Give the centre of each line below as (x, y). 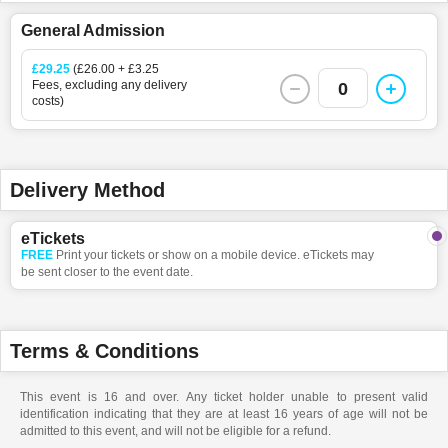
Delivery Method (87, 189)
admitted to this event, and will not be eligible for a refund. (175, 430)
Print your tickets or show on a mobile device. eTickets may (215, 254)
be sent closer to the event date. (107, 271)
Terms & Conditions (104, 350)
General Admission (93, 30)
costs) (48, 100)
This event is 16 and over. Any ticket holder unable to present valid (224, 396)
